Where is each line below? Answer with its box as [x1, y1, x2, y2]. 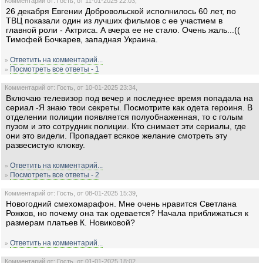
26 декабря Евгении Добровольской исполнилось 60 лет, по [6, 6, 236, 16]
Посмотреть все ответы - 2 [10, 171, 99, 179]
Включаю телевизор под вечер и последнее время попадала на [6, 93, 253, 103]
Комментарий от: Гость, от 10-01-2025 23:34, [5, 84, 137, 91]
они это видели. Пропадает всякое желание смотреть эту [6, 131, 227, 140]
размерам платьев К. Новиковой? [6, 218, 135, 227]
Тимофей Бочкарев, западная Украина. [6, 35, 158, 44]
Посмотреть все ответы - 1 [10, 65, 99, 73]
